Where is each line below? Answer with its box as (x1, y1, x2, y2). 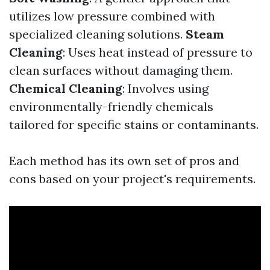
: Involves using (122, 81, 209, 96)
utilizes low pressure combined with (9, 8, 215, 24)
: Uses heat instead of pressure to (63, 45, 253, 60)
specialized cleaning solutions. (9, 27, 186, 42)
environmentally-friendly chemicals (9, 99, 213, 114)
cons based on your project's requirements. (9, 171, 256, 186)
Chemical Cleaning (9, 81, 122, 96)
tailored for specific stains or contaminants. (9, 117, 259, 132)
